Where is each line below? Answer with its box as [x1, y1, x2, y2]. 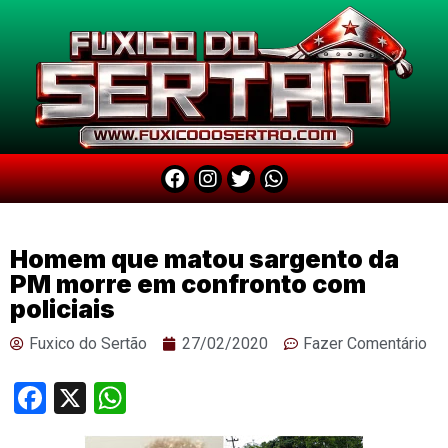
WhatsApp [126, 379, 270, 417]
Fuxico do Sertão [29, 334, 147, 353]
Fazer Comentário [303, 334, 427, 353]
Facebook [46, 379, 179, 417]
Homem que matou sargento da [10, 244, 399, 274]
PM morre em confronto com [10, 269, 366, 299]
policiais [10, 294, 115, 324]
